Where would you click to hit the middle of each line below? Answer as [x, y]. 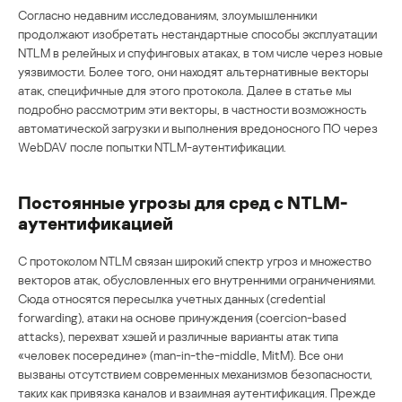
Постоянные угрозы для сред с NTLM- [183, 201]
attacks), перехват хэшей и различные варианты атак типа [178, 336]
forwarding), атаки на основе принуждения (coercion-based [182, 317]
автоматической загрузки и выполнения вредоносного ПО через [198, 127]
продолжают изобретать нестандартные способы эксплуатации [197, 33]
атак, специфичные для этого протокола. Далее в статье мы [185, 90]
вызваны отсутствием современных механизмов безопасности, [195, 373]
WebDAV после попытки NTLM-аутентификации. [152, 146]
